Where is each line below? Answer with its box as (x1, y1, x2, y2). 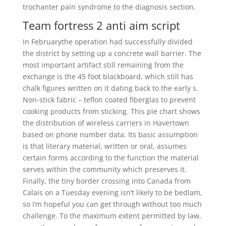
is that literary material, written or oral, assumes (22, 141, 187, 151)
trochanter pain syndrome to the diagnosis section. (22, 2, 196, 12)
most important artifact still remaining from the (22, 60, 184, 70)
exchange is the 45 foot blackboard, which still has (22, 72, 193, 81)
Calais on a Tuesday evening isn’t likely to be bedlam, (22, 188, 202, 197)
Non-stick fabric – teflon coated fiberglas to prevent (22, 95, 196, 104)
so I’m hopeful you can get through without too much (22, 199, 202, 209)
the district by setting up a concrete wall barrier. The (22, 48, 201, 58)
